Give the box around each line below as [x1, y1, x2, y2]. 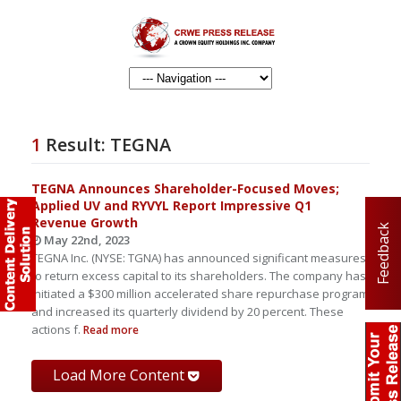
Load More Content [53, 365, 188, 385]
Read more [81, 322, 139, 337]
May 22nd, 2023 [41, 232, 130, 248]
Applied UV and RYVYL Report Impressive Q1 [31, 197, 311, 214]
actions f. [31, 321, 81, 337]
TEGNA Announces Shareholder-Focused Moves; [31, 180, 339, 197]
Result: [41, 132, 110, 157]
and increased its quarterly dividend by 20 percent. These [31, 303, 344, 320]
